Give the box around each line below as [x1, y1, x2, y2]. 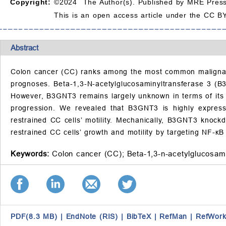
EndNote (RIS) [66, 212, 119, 221]
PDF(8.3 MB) [11, 212, 58, 221]
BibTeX [126, 212, 151, 221]
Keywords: [11, 149, 50, 158]
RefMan [159, 212, 188, 221]
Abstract [11, 43, 38, 52]
